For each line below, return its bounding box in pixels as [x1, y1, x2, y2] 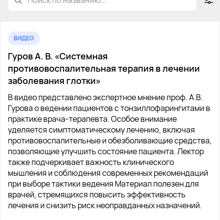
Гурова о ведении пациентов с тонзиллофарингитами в [8, 103, 210, 113]
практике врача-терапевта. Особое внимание [8, 113, 177, 124]
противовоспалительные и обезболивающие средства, [8, 135, 212, 146]
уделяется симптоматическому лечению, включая [8, 124, 195, 135]
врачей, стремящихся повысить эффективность [8, 189, 186, 200]
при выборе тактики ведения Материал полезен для [8, 178, 199, 189]
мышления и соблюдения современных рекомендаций [8, 167, 208, 178]
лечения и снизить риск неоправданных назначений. [8, 200, 202, 211]
